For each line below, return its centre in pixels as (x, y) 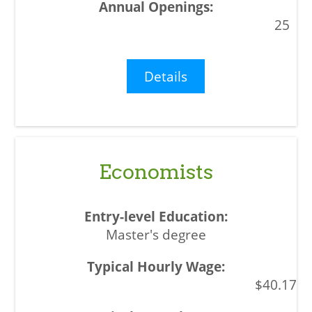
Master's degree (156, 235)
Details (166, 76)
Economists (156, 172)
